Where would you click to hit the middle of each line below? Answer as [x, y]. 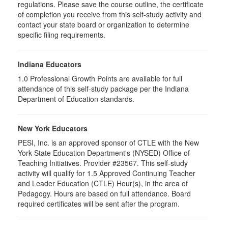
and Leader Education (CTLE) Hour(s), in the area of [103, 183]
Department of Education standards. [76, 99]
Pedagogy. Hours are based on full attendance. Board [104, 193]
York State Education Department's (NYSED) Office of [104, 153]
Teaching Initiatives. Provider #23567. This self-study [103, 163]
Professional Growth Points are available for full [105, 78]
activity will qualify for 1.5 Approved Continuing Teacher [107, 173]
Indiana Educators [50, 64]
